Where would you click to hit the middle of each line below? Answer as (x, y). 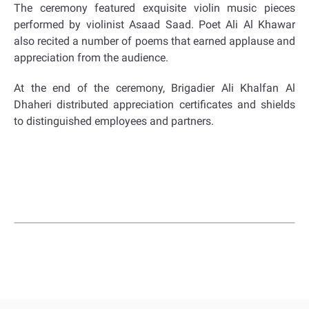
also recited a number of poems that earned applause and (154, 41)
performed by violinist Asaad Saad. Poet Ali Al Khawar (154, 24)
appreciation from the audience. (91, 58)
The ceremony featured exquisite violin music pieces (154, 8)
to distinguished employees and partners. (114, 121)
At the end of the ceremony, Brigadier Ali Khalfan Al (154, 88)
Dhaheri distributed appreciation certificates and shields (154, 104)
